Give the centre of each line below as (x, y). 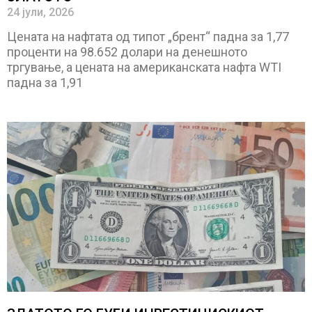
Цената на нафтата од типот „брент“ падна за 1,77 (148, 37)
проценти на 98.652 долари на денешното (127, 52)
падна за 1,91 (45, 83)
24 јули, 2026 (40, 13)
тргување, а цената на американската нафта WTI (144, 68)
